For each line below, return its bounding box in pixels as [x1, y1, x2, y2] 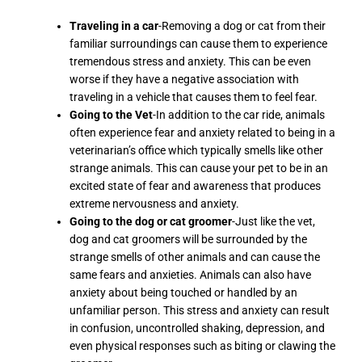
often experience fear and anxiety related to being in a [69, 125, 336, 139]
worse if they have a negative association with [69, 72, 300, 86]
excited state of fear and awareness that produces [69, 179, 322, 192]
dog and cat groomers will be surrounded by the [69, 232, 308, 246]
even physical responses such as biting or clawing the [69, 339, 336, 352]
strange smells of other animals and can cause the [69, 250, 321, 263]
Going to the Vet [69, 107, 154, 121]
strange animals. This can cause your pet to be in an [69, 161, 329, 175]
